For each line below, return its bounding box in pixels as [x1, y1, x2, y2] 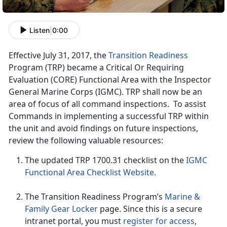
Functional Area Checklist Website [25, 167, 154, 178]
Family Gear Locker [25, 203, 98, 215]
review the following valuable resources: [9, 135, 163, 146]
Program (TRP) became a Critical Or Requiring [9, 62, 184, 73]
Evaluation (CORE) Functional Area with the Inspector [9, 74, 211, 86]
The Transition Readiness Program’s [25, 191, 165, 203]
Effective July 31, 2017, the [9, 50, 108, 61]
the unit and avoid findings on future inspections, [9, 123, 198, 134]
